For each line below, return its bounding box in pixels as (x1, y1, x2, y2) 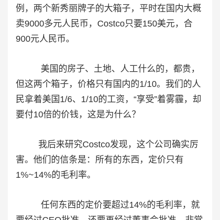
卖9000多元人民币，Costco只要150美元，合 (16, 19, 192, 29)
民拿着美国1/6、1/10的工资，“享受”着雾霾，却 (16, 94, 201, 105)
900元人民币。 (16, 34, 75, 44)
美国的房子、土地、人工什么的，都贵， (16, 64, 200, 74)
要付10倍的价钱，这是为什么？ (16, 110, 140, 120)
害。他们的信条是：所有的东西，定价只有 (16, 155, 184, 165)
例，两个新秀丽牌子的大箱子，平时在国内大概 (16, 3, 201, 14)
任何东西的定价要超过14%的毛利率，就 (16, 200, 200, 210)
